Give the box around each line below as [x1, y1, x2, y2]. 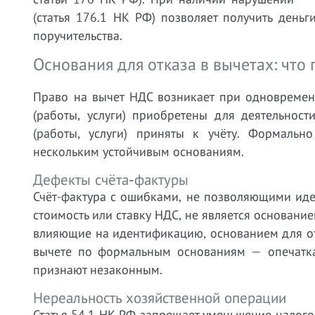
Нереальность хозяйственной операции [33, 288, 286, 307]
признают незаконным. [33, 262, 162, 278]
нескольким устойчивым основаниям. [33, 143, 244, 160]
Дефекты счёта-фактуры [33, 170, 188, 189]
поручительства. [33, 27, 122, 44]
